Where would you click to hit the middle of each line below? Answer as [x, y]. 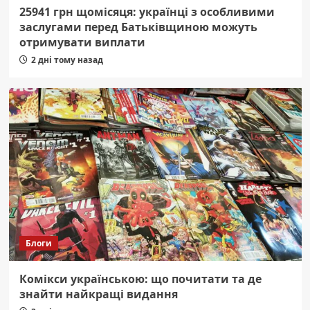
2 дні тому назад [67, 60]
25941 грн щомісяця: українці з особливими [147, 12]
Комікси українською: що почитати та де [140, 279]
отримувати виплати [82, 43]
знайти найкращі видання [98, 294]
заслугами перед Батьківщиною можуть [138, 27]
